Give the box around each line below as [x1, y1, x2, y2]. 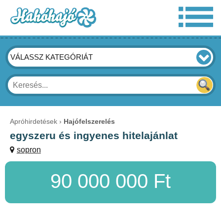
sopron [16, 146, 41, 154]
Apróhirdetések [10, 117, 57, 125]
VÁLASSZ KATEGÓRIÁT [10, 53, 93, 61]
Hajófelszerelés [64, 117, 115, 125]
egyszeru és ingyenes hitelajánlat [10, 129, 178, 141]
